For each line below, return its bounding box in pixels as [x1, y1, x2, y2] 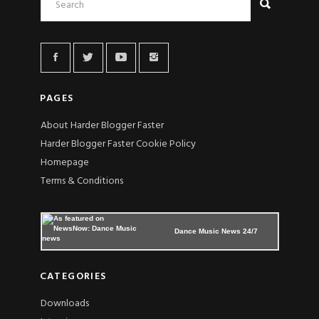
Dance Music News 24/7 [174, 226, 258, 235]
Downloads [40, 295, 89, 312]
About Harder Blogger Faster [40, 117, 164, 134]
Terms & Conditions [40, 172, 123, 189]
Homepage [40, 154, 89, 171]
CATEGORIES [39, 268, 107, 285]
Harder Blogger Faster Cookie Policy [40, 135, 196, 152]
